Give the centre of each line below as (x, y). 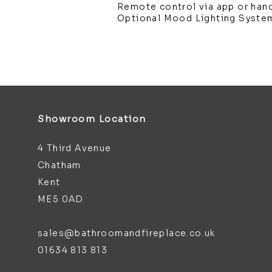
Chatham (59, 165)
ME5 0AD (61, 199)
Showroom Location (92, 119)
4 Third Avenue (76, 148)
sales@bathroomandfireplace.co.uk (127, 233)
